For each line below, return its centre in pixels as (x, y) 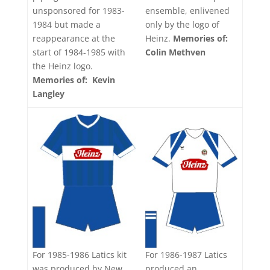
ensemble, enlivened (187, 10)
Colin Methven (175, 52)
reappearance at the (74, 39)
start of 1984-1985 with (79, 52)
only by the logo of (182, 24)
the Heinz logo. (63, 66)
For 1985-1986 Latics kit (80, 255)
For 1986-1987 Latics (186, 254)
